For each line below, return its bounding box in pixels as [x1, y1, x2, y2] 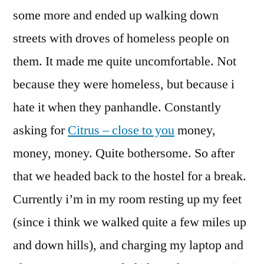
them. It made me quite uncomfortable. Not [13, 52, 236, 70]
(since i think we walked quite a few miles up [13, 213, 246, 230]
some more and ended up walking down [13, 6, 219, 24]
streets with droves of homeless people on [13, 29, 229, 47]
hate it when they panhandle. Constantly [13, 98, 221, 115]
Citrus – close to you [68, 121, 174, 138]
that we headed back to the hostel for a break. [13, 167, 246, 184]
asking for [13, 121, 68, 138]
